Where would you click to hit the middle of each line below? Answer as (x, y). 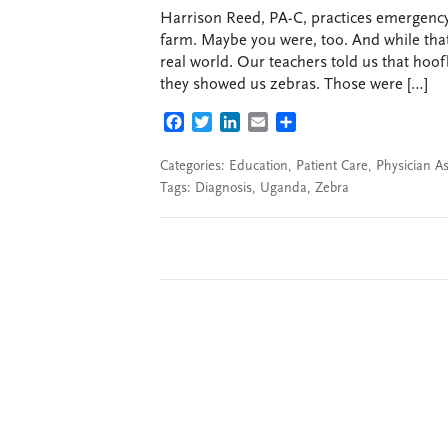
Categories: (194, 166)
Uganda (283, 188)
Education (258, 166)
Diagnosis (223, 188)
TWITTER (244, 124)
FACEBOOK (223, 124)
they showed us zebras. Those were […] (294, 84)
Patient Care (332, 166)
